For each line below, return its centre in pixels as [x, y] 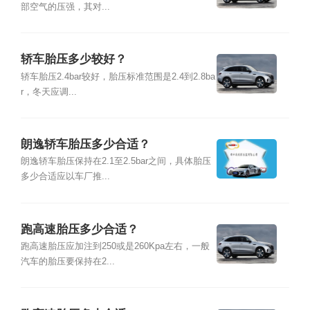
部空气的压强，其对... [65, 7]
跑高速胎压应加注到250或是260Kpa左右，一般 [115, 247]
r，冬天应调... [48, 92]
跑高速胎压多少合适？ [79, 229]
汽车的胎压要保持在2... [67, 262]
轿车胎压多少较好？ [73, 60]
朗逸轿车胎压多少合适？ [85, 145]
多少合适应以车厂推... [65, 177]
